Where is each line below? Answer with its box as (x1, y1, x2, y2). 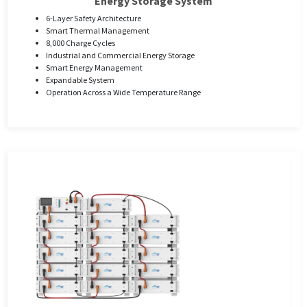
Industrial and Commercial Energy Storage (45, 50, 195, 61)
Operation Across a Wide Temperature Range (45, 87, 201, 98)
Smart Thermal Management (45, 25, 149, 36)
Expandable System (45, 75, 114, 86)
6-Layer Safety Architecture (45, 13, 141, 24)
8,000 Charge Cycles (45, 38, 115, 49)
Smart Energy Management (45, 62, 143, 73)
